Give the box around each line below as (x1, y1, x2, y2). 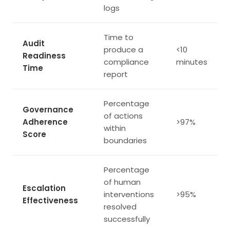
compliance (104, 56, 149, 67)
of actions (104, 110, 143, 121)
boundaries (104, 135, 147, 146)
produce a (104, 44, 143, 55)
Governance (23, 104, 73, 115)
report (104, 68, 128, 80)
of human (104, 176, 141, 187)
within (104, 122, 126, 133)
